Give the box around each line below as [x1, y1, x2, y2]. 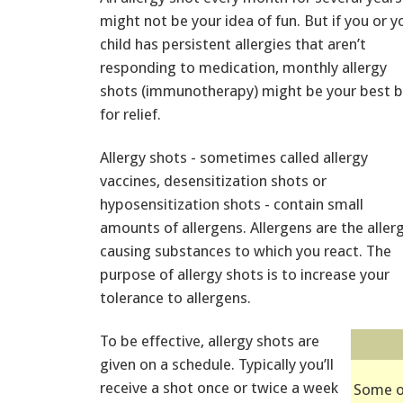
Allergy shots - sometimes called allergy [100, 148, 368, 166]
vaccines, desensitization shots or [100, 171, 327, 190]
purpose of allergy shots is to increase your [100, 264, 390, 283]
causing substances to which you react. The [100, 241, 391, 260]
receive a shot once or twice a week [100, 378, 338, 397]
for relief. [100, 104, 161, 123]
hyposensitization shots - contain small [100, 194, 363, 213]
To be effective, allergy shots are [100, 331, 319, 350]
